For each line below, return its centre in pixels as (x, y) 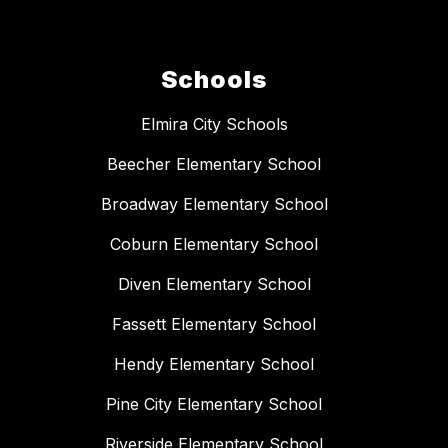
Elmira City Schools (214, 124)
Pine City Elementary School (214, 404)
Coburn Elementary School (214, 244)
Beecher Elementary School (214, 164)
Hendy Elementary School (214, 364)
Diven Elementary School (214, 284)
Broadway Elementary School (214, 204)
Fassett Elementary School (214, 324)
